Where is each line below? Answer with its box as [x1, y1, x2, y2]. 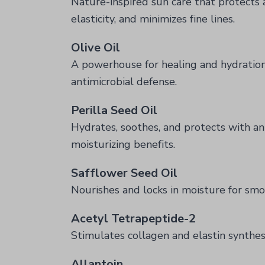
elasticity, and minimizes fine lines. [71, 12, 235, 26]
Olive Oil [71, 40, 120, 56]
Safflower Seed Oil [71, 165, 177, 181]
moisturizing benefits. [71, 137, 175, 151]
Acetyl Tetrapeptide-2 [71, 211, 196, 227]
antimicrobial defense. [71, 75, 177, 89]
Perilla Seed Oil [71, 102, 157, 118]
